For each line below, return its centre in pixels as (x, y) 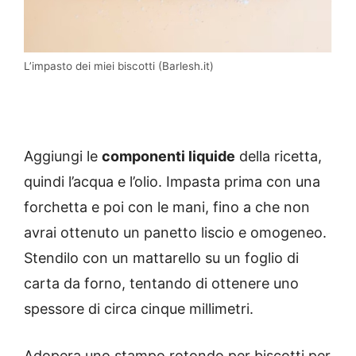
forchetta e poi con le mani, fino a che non (167, 207)
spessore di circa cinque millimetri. (139, 309)
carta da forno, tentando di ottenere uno (161, 284)
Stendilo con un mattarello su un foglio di (161, 258)
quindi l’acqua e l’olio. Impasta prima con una (172, 182)
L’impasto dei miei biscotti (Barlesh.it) (119, 66)
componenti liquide (168, 157)
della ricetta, (279, 157)
